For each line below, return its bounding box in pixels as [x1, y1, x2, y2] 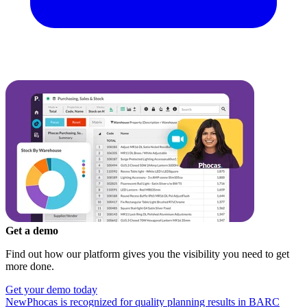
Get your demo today [5, 283, 97, 295]
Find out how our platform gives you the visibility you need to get [5, 247, 289, 260]
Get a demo [5, 224, 58, 236]
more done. [5, 260, 54, 272]
